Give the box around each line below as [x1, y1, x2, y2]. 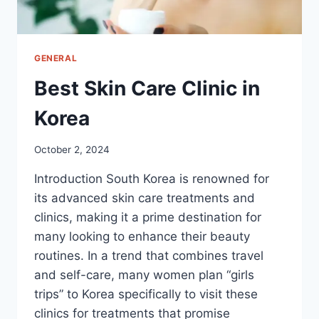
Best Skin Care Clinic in [34, 75, 260, 100]
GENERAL [34, 52, 78, 63]
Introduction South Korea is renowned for [34, 172, 269, 187]
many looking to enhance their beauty [34, 229, 250, 244]
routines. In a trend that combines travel [34, 249, 263, 263]
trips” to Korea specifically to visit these [34, 287, 258, 302]
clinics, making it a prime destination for [34, 210, 261, 225]
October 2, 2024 [34, 144, 110, 156]
